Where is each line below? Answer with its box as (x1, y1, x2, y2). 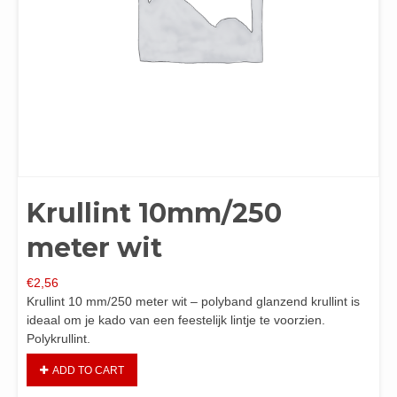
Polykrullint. (27, 331, 90, 346)
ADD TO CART (52, 363, 124, 377)
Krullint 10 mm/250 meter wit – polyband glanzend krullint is (27, 294, 360, 308)
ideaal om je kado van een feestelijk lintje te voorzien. (27, 313, 325, 327)
